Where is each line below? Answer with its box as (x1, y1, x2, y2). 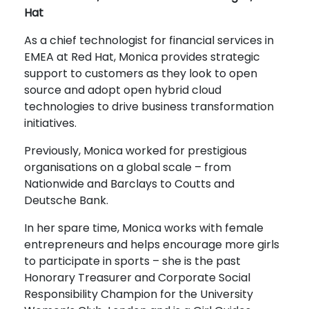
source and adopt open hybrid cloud (24, 82, 221, 99)
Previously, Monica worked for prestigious (24, 143, 247, 159)
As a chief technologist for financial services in (24, 32, 274, 49)
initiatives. (24, 115, 77, 132)
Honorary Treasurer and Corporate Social (24, 270, 250, 286)
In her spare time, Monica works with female (24, 220, 263, 237)
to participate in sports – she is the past (24, 253, 241, 270)
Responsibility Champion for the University (24, 286, 253, 303)
